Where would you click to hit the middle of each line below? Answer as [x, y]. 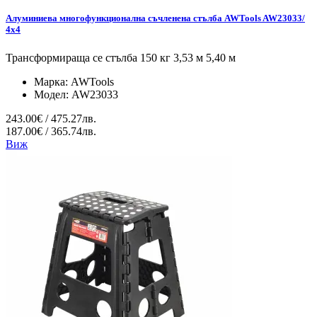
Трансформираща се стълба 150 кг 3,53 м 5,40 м [121, 57]
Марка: [52, 81]
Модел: [53, 94]
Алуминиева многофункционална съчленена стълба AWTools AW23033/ [155, 18]
